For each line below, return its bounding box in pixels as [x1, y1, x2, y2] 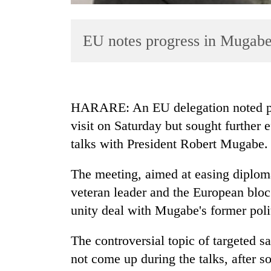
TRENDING [12, 121, 63, 131]
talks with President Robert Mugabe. [71, 136, 268, 152]
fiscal [12, 229, 36, 241]
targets [12, 165, 44, 177]
